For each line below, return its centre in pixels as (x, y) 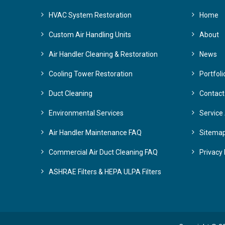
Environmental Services (86, 113)
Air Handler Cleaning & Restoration (103, 54)
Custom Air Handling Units (90, 35)
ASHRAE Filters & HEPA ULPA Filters (105, 172)
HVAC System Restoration (90, 15)
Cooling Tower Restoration (91, 74)
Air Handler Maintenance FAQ (95, 133)
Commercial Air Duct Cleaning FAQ (103, 152)
